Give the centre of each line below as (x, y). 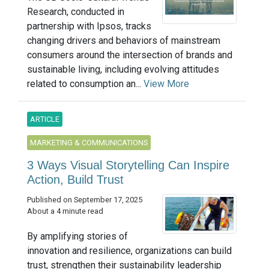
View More (166, 84)
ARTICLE (45, 119)
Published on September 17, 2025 (85, 200)
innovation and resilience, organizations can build (129, 251)
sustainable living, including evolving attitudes (123, 70)
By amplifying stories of (77, 237)
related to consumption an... (85, 84)
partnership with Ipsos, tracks (89, 26)
